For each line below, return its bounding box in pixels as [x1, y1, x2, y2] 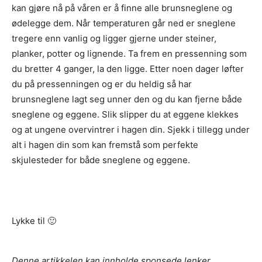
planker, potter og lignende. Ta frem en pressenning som [12, 47, 247, 59]
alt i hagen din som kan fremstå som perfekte [12, 139, 198, 150]
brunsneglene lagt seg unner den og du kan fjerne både [12, 93, 242, 105]
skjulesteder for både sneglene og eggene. [12, 154, 190, 166]
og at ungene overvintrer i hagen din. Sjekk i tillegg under [12, 123, 250, 135]
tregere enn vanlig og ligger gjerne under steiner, [12, 32, 216, 44]
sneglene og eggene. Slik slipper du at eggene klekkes [12, 108, 239, 120]
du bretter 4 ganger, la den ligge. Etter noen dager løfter [12, 63, 244, 74]
